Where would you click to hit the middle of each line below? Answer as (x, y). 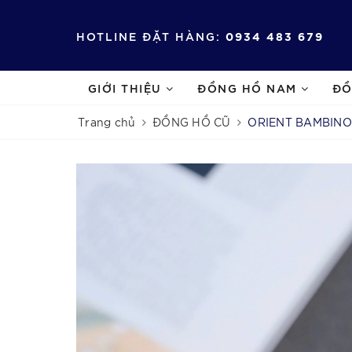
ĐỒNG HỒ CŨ (192, 122)
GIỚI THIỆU (127, 88)
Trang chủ (107, 122)
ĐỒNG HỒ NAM (249, 88)
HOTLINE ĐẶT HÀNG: (148, 35)
